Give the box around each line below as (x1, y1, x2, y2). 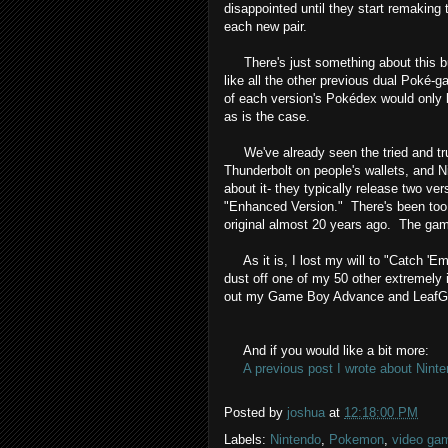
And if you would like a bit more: (224, 343, 429, 359)
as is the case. (224, 109, 310, 125)
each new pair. (224, 19, 311, 35)
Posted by (224, 405, 287, 421)
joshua (287, 405, 325, 421)
